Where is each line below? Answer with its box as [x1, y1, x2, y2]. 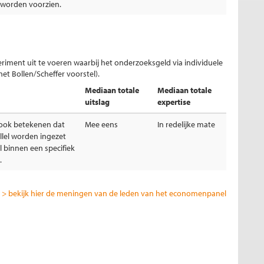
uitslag [85, 97, 110, 107]
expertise [157, 97, 190, 107]
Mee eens [85, 119, 118, 130]
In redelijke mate [157, 119, 215, 130]
